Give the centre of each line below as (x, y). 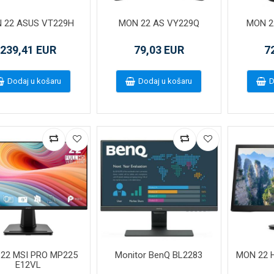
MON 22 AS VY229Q (159, 23)
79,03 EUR (159, 50)
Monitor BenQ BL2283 (159, 255)
